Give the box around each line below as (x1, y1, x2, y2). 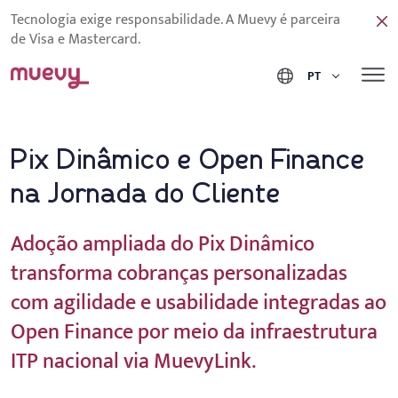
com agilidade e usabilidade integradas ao (11, 285, 386, 321)
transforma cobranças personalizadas (11, 256, 347, 291)
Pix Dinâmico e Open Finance (11, 147, 365, 175)
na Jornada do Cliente (11, 181, 281, 209)
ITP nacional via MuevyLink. (11, 344, 256, 379)
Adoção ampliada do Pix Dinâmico (11, 227, 314, 262)
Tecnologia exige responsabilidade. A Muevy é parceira (11, 8, 340, 32)
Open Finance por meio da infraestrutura (11, 314, 378, 350)
